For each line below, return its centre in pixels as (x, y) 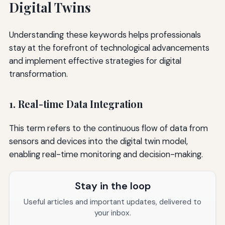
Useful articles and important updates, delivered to (113, 202)
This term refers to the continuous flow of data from (108, 128)
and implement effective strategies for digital (95, 61)
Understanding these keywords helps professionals (105, 34)
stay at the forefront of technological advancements (109, 47)
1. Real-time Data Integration (76, 104)
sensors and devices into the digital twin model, (98, 141)
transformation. (38, 74)
